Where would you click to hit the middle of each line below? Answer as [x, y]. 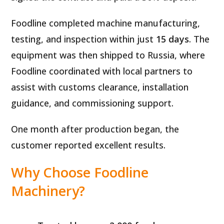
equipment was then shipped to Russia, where [108, 55]
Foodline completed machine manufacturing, [106, 23]
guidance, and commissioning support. [92, 103]
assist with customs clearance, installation [100, 87]
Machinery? [48, 190]
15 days [173, 39]
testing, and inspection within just [84, 39]
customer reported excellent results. [88, 145]
